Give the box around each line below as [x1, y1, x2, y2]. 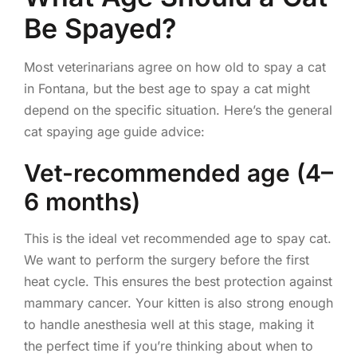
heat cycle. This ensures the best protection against [23, 273, 332, 289]
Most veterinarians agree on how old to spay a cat [23, 58, 326, 75]
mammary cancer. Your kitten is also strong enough [23, 294, 333, 311]
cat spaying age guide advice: [23, 123, 205, 139]
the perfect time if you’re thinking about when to [23, 337, 313, 354]
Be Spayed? [23, 11, 176, 45]
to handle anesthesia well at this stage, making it [23, 316, 314, 332]
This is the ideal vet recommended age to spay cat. [23, 229, 331, 246]
